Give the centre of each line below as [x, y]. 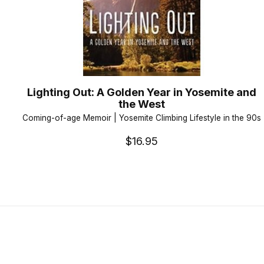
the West [141, 104]
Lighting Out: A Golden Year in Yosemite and [141, 92]
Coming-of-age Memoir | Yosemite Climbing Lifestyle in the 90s [141, 118]
